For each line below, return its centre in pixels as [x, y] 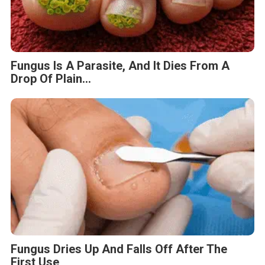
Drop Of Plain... [51, 79]
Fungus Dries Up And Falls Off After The [119, 249]
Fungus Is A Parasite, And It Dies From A [120, 66]
